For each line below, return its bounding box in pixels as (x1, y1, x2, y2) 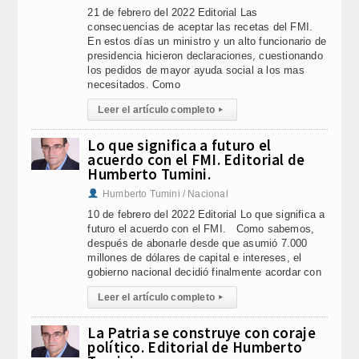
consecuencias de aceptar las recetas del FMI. (87, 21, 320, 33)
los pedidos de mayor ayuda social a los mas (87, 64, 305, 76)
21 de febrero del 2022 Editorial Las (87, 6, 258, 18)
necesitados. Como (87, 79, 180, 91)
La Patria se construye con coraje (87, 323, 316, 342)
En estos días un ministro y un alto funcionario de (87, 35, 327, 47)
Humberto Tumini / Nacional (103, 188, 228, 200)
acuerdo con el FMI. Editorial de (87, 150, 305, 169)
